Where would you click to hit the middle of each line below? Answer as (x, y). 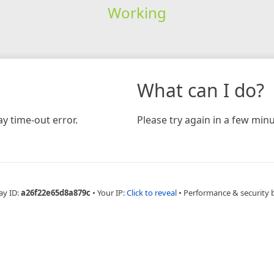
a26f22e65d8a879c (56, 192)
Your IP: (112, 192)
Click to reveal (152, 192)
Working (137, 12)
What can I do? (201, 90)
